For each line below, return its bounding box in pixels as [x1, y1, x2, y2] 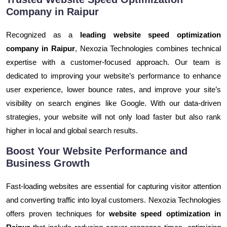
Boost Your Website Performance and [6, 145, 187, 157]
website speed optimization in [109, 209, 221, 218]
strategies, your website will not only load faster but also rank [6, 112, 221, 121]
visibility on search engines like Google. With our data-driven [6, 98, 221, 107]
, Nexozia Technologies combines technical [74, 44, 221, 53]
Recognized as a [6, 30, 80, 39]
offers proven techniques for [6, 209, 109, 218]
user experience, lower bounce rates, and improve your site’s [6, 85, 221, 94]
